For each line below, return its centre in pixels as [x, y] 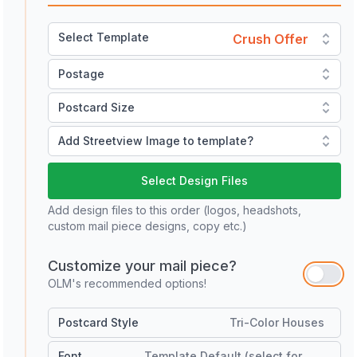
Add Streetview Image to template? [156, 141]
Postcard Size [96, 108]
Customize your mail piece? [142, 266]
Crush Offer [271, 39]
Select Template [104, 37]
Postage [81, 74]
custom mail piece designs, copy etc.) [147, 226]
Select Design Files [194, 181]
